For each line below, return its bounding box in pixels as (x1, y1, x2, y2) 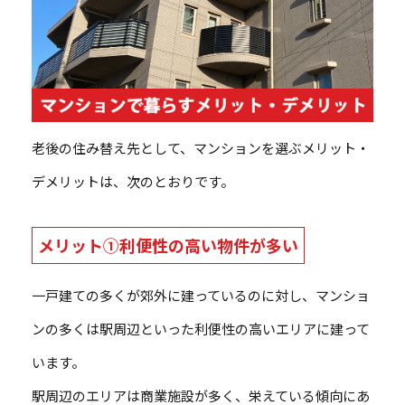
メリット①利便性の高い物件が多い (38, 233, 298, 258)
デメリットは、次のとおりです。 (32, 172, 234, 192)
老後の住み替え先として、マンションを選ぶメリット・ (32, 138, 370, 158)
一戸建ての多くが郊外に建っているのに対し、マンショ (32, 286, 370, 306)
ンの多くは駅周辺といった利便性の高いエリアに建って (32, 319, 370, 339)
